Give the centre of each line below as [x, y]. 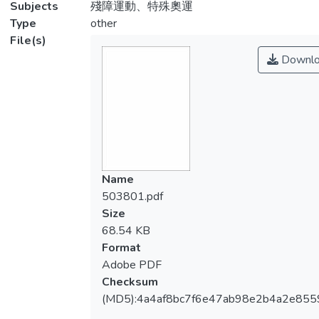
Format [121, 248]
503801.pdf [132, 197]
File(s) [28, 41]
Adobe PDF [131, 265]
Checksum [130, 282]
